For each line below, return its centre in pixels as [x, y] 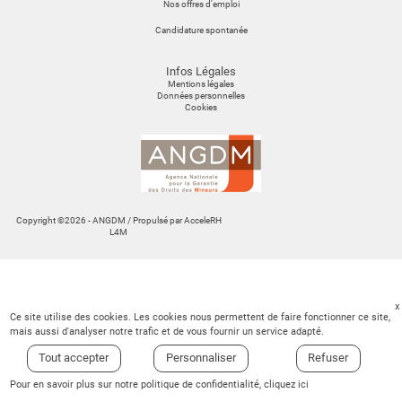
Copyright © [40, 221]
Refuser [328, 358]
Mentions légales [201, 84]
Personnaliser [201, 358]
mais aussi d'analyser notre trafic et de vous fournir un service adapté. [167, 331]
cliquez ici [287, 384]
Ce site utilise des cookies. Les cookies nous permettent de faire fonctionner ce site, [201, 317]
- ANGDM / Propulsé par [135, 221]
